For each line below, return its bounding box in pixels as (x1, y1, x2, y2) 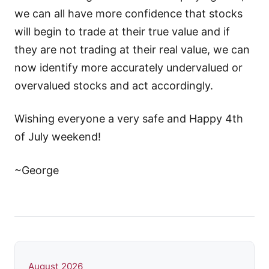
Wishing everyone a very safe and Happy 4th (14, 112, 243, 125)
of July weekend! (14, 130, 101, 144)
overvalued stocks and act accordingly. (14, 79, 213, 92)
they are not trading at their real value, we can (14, 43, 250, 56)
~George (14, 163, 59, 177)
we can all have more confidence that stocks (14, 7, 243, 20)
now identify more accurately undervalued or (14, 61, 243, 74)
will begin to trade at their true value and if (14, 25, 230, 38)
